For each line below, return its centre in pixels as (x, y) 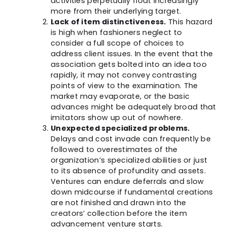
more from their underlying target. (116, 11)
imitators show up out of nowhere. (117, 117)
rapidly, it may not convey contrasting (124, 75)
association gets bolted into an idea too (129, 64)
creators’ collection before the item (119, 213)
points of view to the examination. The (124, 85)
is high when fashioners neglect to (117, 32)
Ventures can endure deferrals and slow (127, 181)
